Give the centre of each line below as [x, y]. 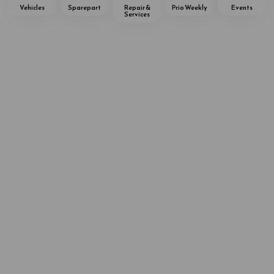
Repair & [137, 8]
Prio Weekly [189, 8]
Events [242, 8]
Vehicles [32, 8]
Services [137, 14]
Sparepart [85, 8]
